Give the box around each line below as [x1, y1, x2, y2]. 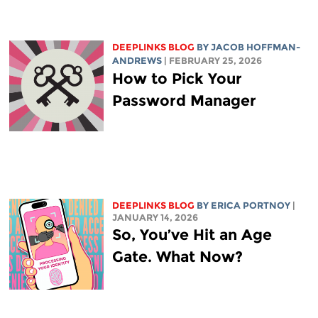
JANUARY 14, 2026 [111, 212, 198, 223]
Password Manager [111, 91, 256, 109]
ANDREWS [111, 55, 162, 66]
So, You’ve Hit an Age [111, 225, 272, 243]
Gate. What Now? [111, 247, 243, 265]
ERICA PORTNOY [210, 199, 290, 211]
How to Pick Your [111, 69, 242, 87]
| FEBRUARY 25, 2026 [163, 55, 262, 66]
